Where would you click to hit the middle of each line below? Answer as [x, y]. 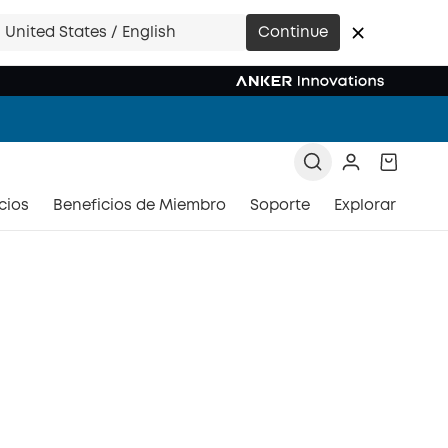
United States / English [90, 32]
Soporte [280, 206]
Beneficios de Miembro [139, 206]
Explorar [365, 206]
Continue [293, 32]
